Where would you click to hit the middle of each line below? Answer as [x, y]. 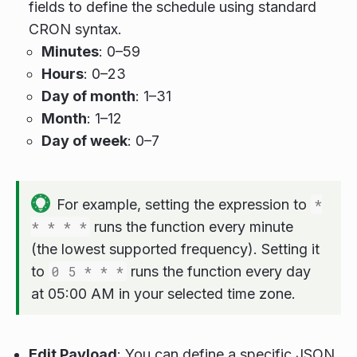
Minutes [70, 51]
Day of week [84, 140]
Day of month [88, 96]
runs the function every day [219, 271]
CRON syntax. [75, 29]
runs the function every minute [192, 226]
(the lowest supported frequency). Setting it [175, 249]
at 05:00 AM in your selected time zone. [163, 293]
